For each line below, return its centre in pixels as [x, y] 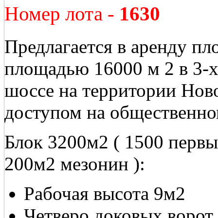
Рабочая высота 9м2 [105, 194]
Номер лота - [62, 14]
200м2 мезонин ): [75, 164]
